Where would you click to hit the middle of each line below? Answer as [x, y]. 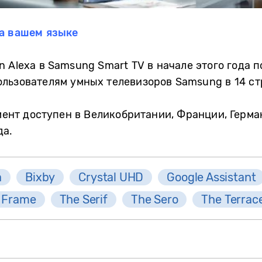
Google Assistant [211, 177]
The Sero [154, 199]
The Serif [83, 199]
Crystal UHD [111, 177]
